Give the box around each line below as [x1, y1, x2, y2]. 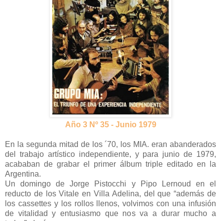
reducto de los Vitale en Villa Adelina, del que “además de [5, 189, 216, 198]
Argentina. [5, 169, 41, 178]
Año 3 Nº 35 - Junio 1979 [65, 120, 156, 129]
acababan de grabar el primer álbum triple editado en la [5, 159, 216, 168]
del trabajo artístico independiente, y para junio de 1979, [5, 149, 216, 158]
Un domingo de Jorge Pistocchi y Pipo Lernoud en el [5, 179, 216, 188]
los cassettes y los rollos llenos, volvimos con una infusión [5, 199, 216, 208]
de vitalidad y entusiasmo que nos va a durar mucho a [5, 209, 216, 218]
